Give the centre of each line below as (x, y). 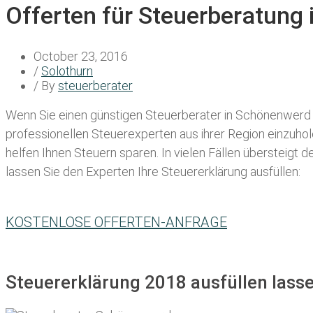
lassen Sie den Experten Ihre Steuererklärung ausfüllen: (153, 172)
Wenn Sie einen (48, 115)
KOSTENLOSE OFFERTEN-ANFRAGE (116, 223)
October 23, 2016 (81, 57)
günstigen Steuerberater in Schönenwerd (201, 115)
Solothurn (67, 71)
